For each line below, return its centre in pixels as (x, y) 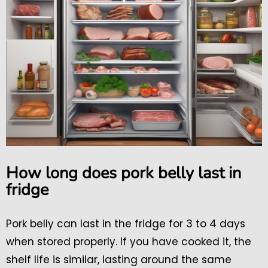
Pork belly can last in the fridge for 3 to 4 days (126, 223)
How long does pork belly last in (124, 173)
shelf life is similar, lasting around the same (119, 259)
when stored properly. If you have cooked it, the (129, 241)
